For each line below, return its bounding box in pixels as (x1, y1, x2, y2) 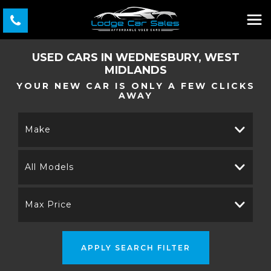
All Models (25, 162, 74, 172)
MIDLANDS (104, 64, 167, 77)
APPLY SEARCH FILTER (80, 243, 191, 252)
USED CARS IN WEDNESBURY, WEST (31, 51, 240, 64)
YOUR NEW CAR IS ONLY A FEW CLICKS (16, 80, 255, 91)
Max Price (25, 199, 72, 210)
